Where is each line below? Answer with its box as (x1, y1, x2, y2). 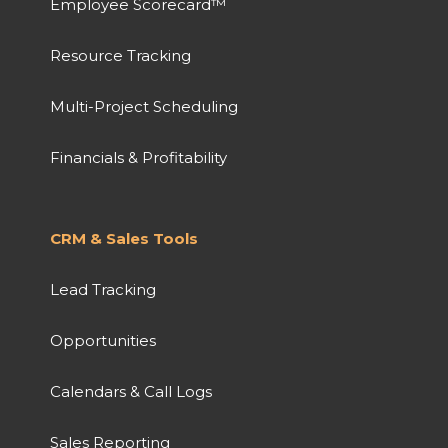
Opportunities (50, 330, 156, 350)
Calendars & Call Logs (50, 381, 212, 401)
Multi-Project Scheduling (50, 96, 238, 116)
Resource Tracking (50, 45, 191, 65)
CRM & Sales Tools (50, 228, 198, 248)
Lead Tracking (50, 279, 156, 299)
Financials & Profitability (50, 147, 227, 167)
